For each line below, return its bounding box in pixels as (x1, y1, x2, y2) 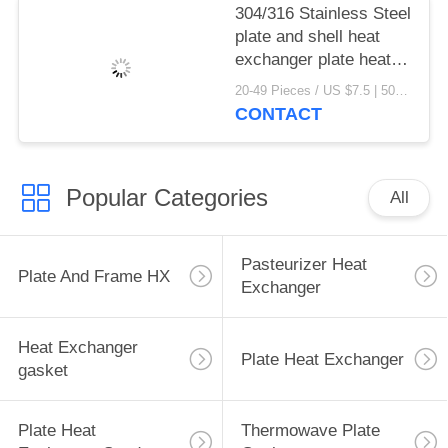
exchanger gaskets (235, 72, 378, 92)
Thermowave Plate (240, 421, 380, 441)
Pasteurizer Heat (240, 255, 367, 275)
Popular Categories (65, 183, 268, 211)
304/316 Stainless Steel (235, 3, 412, 23)
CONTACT (235, 104, 323, 125)
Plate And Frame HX (17, 266, 170, 286)
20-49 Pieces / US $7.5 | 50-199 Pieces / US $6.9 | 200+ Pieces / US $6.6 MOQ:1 (395, 84, 409, 99)
